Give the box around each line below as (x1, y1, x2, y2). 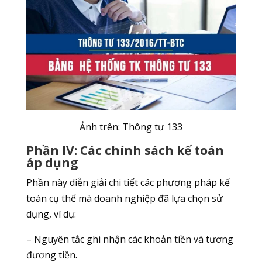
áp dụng (26, 154, 78, 171)
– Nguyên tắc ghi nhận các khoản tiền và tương (26, 233, 233, 246)
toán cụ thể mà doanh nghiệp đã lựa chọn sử (26, 192, 223, 205)
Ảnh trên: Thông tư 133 (79, 120, 182, 134)
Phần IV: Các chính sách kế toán (26, 142, 224, 159)
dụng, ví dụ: (26, 208, 76, 221)
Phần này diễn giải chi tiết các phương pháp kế (26, 176, 230, 189)
